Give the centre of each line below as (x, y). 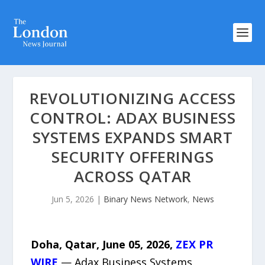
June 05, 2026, (139, 244)
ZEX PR (195, 244)
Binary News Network (145, 199)
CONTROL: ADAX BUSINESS (132, 118)
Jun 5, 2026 (72, 199)
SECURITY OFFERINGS (132, 157)
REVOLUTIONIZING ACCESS (132, 98)
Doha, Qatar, (67, 244)
